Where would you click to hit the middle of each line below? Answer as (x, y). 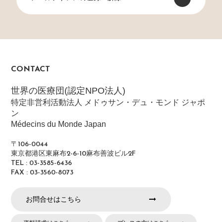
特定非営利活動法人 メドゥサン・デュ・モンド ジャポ (108, 103)
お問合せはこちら (54, 199)
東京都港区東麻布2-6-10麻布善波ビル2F (74, 154)
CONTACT (31, 70)
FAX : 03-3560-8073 (42, 173)
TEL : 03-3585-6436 (42, 164)
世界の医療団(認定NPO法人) (68, 91)
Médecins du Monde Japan (59, 124)
